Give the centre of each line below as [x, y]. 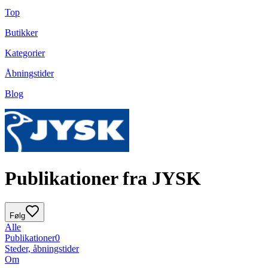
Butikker [21, 33]
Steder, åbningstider [42, 249]
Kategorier [25, 53]
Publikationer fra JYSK [103, 178]
